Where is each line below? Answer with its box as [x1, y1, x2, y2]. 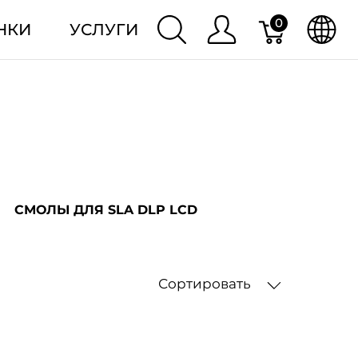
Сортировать [158, 276, 254, 292]
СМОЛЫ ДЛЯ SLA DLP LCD [14, 202, 197, 217]
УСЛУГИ [69, 20, 138, 39]
